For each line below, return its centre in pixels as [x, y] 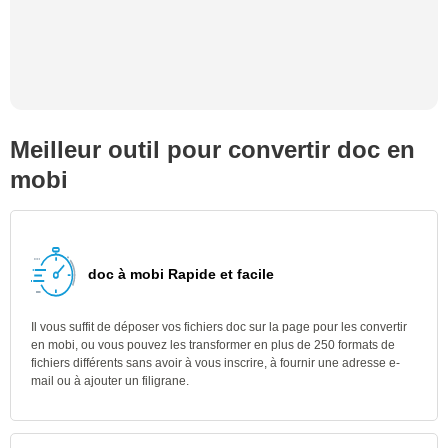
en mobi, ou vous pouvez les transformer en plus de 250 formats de [213, 345]
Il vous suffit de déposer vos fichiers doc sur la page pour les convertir [219, 327]
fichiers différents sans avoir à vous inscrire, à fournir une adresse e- [215, 363]
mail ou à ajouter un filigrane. [110, 381]
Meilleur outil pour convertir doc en [212, 149]
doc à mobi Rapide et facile [181, 274]
